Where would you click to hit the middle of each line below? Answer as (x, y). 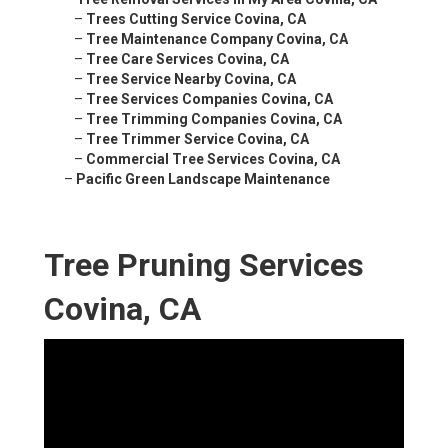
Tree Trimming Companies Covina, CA (214, 119)
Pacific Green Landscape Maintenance (203, 179)
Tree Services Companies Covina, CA (209, 99)
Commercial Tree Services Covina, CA (213, 159)
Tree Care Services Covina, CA (187, 59)
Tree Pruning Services (204, 265)
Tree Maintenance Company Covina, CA (217, 39)
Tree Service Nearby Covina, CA (191, 79)
